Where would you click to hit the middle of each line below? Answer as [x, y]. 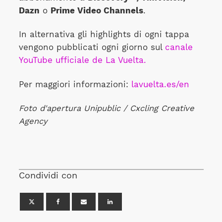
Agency [33, 121]
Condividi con [48, 175]
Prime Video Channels [97, 10]
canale [179, 48]
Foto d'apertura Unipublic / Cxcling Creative [106, 109]
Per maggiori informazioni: [75, 84]
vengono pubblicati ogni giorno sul [92, 48]
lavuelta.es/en [160, 84]
